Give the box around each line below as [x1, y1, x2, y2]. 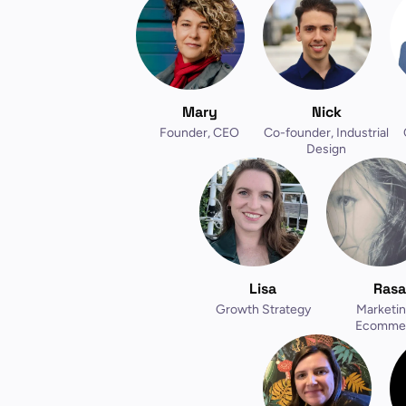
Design [306, 141, 346, 157]
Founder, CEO [159, 125, 239, 140]
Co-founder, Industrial [264, 125, 389, 140]
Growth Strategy [215, 302, 311, 317]
